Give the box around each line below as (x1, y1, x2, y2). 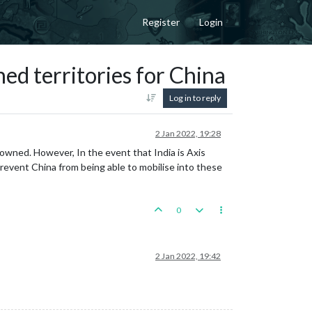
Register (142, 16, 180, 29)
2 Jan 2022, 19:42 (155, 250, 221, 261)
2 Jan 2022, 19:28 (155, 127, 221, 139)
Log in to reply (169, 92, 221, 103)
